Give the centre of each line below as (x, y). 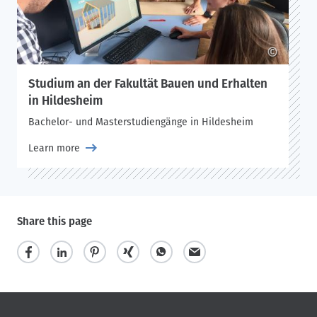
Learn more (54, 148)
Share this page (54, 221)
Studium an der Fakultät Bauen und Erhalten (148, 84)
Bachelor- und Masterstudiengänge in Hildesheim (141, 122)
